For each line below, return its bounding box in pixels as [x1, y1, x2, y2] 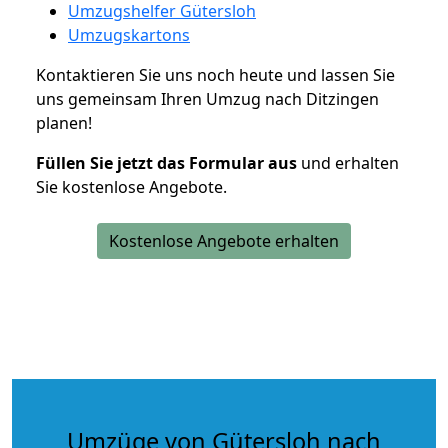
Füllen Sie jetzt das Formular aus [36, 151, 297, 174]
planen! [36, 111, 92, 134]
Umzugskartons [68, 23, 190, 46]
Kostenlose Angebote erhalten [109, 229, 339, 252]
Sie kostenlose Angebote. [36, 175, 227, 198]
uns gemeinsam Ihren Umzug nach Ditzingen [36, 87, 379, 110]
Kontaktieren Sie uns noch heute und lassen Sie [36, 63, 395, 86]
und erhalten [297, 151, 399, 174]
